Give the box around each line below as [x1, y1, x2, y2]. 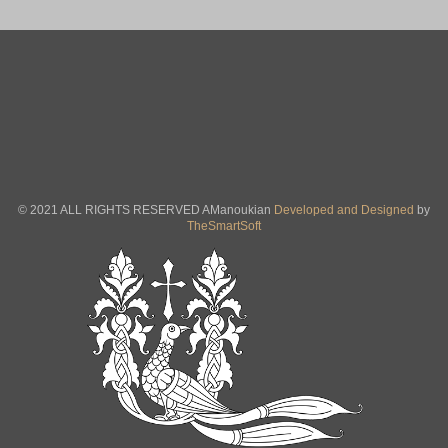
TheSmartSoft [187, 219, 261, 234]
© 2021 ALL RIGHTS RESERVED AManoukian [18, 203, 274, 218]
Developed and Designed [274, 203, 417, 218]
